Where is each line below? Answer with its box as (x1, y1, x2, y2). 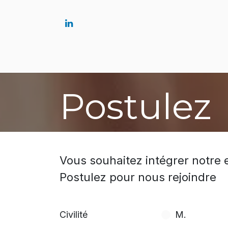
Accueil (148, 52, 179, 63)
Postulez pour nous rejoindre (60, 170, 216, 184)
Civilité (60, 209, 88, 220)
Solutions (187, 52, 226, 63)
